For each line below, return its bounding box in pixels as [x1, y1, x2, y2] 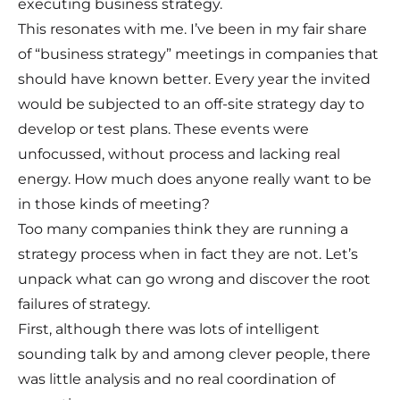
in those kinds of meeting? [18, 196, 210, 213]
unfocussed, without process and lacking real [18, 146, 340, 163]
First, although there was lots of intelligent [18, 321, 320, 338]
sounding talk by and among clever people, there [18, 346, 371, 363]
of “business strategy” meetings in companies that [18, 46, 379, 63]
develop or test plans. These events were [18, 121, 309, 138]
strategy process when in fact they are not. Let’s [18, 246, 358, 263]
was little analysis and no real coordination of [18, 371, 335, 388]
